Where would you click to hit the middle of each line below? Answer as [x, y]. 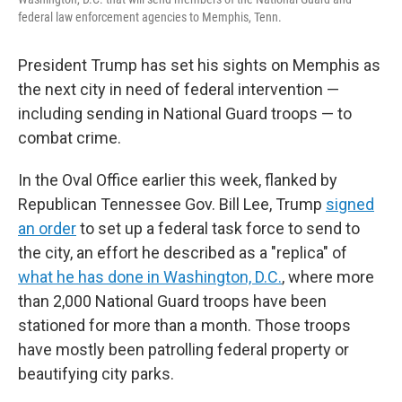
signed [350, 204]
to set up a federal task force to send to [218, 228]
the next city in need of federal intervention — [179, 89]
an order [47, 228]
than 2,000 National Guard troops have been [172, 301]
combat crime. [70, 138]
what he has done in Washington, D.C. [150, 277]
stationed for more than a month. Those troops [184, 325]
